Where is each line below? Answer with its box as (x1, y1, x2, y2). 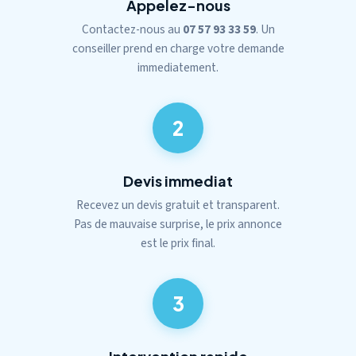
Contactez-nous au (81, 21, 183, 38)
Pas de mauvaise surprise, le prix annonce (74, 215, 282, 233)
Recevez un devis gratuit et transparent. (76, 196, 280, 214)
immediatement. (137, 59, 219, 76)
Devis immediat (123, 172, 233, 190)
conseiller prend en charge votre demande (72, 40, 284, 57)
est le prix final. (141, 234, 215, 252)
